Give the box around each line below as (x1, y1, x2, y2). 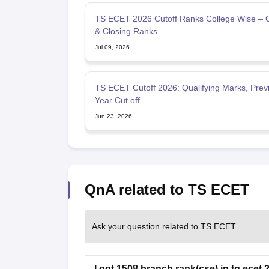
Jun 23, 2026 (94, 112, 132, 119)
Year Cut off (94, 95, 140, 105)
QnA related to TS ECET (84, 181, 249, 198)
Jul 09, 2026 (94, 43, 130, 50)
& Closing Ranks (94, 26, 157, 36)
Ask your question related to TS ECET (91, 221, 236, 231)
